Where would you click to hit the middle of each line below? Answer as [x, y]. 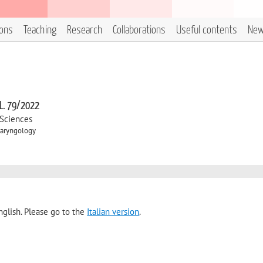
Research [85, 30]
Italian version [113, 212]
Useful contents [207, 30]
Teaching [40, 30]
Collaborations [139, 30]
